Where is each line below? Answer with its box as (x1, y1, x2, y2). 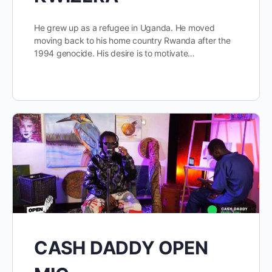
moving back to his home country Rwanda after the (34, 35, 231, 46)
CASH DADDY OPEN (34, 237, 208, 259)
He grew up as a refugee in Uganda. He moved (34, 22, 215, 33)
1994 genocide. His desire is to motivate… (34, 47, 195, 58)
